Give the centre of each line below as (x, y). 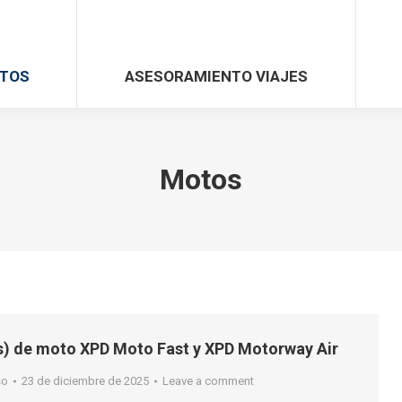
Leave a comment (209, 381)
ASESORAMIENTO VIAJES (217, 76)
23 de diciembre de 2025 (86, 381)
